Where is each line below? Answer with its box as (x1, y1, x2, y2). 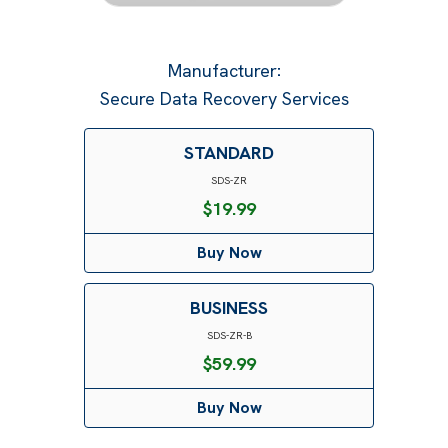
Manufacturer (167, 59, 277, 82)
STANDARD (184, 141, 274, 164)
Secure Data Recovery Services (99, 87, 349, 110)
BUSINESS (190, 296, 268, 319)
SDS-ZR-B (206, 329, 252, 342)
